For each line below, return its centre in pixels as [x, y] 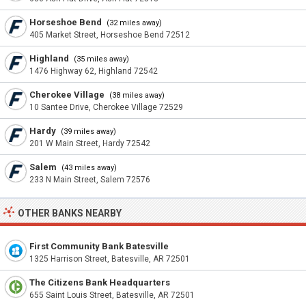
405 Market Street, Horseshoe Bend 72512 [110, 35]
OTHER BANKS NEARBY [70, 213]
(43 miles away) [88, 168]
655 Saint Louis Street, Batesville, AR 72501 [112, 295]
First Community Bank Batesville [99, 246]
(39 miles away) [87, 131]
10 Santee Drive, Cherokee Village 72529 [106, 107]
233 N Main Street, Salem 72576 [90, 180]
